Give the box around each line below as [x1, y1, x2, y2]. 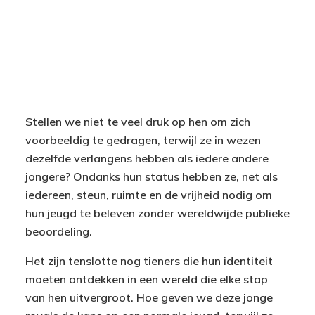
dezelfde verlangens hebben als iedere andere [25, 151, 269, 166]
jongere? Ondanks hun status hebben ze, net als [25, 169, 278, 184]
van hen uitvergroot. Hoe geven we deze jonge [25, 290, 273, 305]
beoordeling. [25, 224, 92, 239]
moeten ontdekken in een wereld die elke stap [25, 272, 268, 287]
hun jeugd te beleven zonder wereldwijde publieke [25, 206, 290, 221]
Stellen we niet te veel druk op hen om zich [25, 115, 250, 129]
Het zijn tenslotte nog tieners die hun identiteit [25, 254, 273, 269]
